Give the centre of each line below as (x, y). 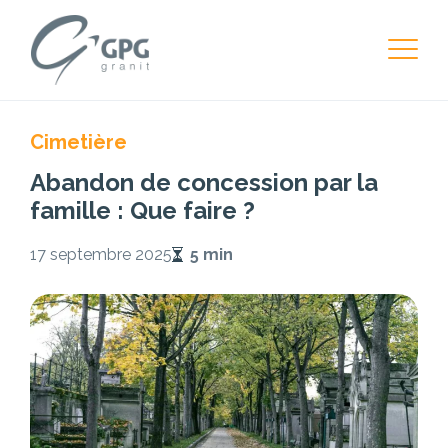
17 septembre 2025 (101, 254)
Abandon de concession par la (204, 182)
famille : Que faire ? (142, 210)
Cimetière (78, 142)
